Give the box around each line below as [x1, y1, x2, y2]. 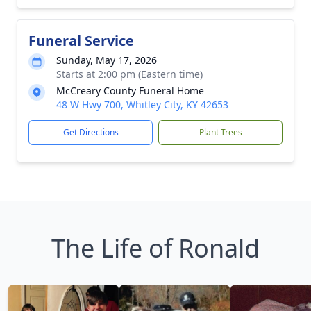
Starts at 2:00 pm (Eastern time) [56, 67, 203, 81]
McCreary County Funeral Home [56, 84, 204, 97]
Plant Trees [199, 126, 242, 138]
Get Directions [62, 126, 119, 138]
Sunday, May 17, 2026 [56, 53, 157, 67]
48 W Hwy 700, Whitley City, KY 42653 [56, 98, 228, 111]
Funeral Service [28, 31, 134, 50]
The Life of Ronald [51, 231, 260, 265]
